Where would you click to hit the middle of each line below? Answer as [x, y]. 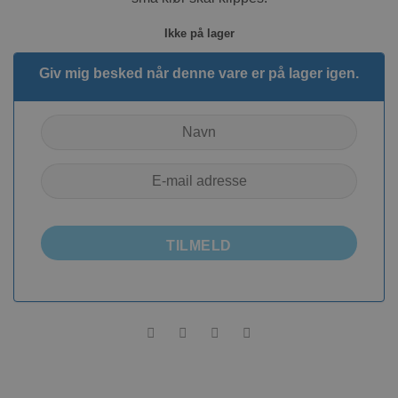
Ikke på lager [199, 34]
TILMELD [199, 245]
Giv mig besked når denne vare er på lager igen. [199, 74]
